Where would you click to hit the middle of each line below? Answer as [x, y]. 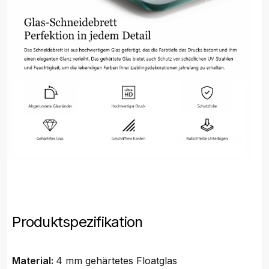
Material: [34, 261]
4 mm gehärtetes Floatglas [117, 261]
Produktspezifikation [77, 222]
